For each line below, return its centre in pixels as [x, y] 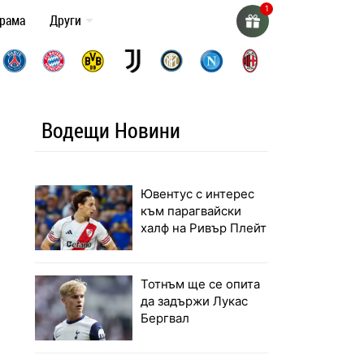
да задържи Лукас [195, 301]
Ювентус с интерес [198, 194]
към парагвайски [191, 211]
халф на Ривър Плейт [204, 228]
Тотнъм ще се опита [201, 284]
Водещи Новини [111, 130]
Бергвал [165, 318]
